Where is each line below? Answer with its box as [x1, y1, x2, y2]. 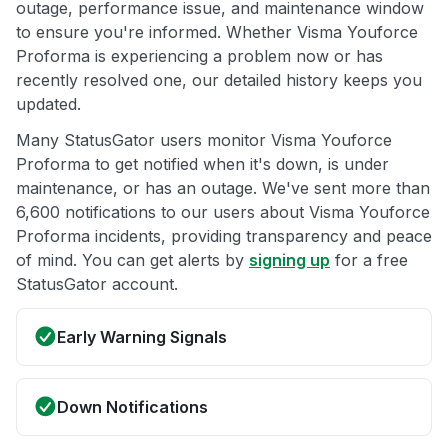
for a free [330, 250, 408, 271]
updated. [16, 94, 81, 115]
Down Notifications [57, 397, 208, 418]
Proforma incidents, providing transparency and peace [16, 226, 432, 247]
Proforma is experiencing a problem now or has [16, 46, 383, 67]
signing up [249, 250, 330, 271]
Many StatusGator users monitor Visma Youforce [16, 130, 392, 151]
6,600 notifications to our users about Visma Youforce [16, 202, 430, 223]
